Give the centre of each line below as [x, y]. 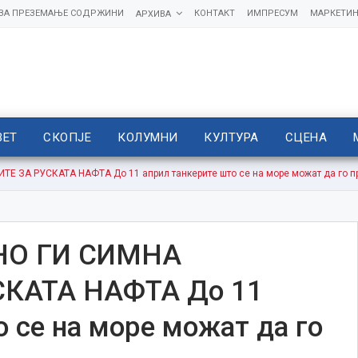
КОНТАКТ [214, 13]
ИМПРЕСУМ [272, 13]
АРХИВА [153, 14]
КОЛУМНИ [148, 137]
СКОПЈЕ [68, 137]
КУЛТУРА [231, 137]
